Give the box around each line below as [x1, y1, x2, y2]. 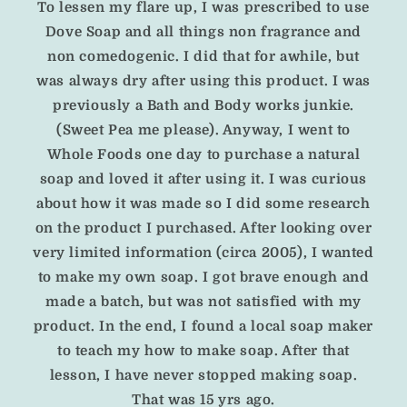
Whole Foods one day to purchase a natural [46, 146, 361, 164]
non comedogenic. [47, 48, 184, 65]
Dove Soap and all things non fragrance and [45, 24, 362, 41]
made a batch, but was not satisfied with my [45, 293, 362, 311]
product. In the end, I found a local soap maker [33, 318, 374, 335]
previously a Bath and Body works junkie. [52, 97, 354, 114]
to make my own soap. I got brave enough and [37, 269, 370, 286]
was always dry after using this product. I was [36, 73, 371, 90]
